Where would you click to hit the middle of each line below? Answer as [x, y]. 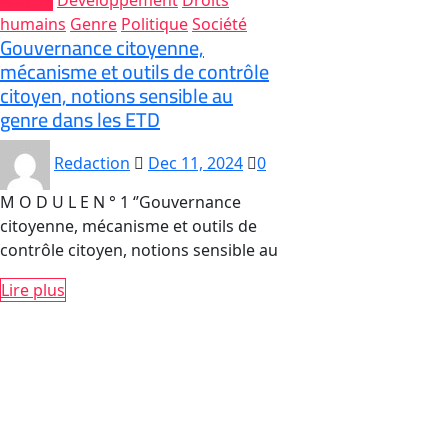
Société [219, 24]
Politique [154, 24]
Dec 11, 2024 [195, 163]
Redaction [92, 163]
